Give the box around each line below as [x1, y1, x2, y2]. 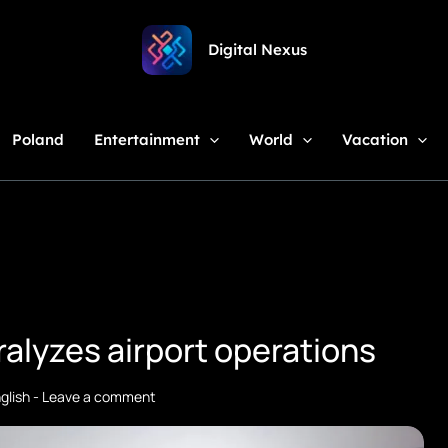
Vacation [341, 130, 408, 149]
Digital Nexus [207, 40, 307, 59]
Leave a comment [42, 387, 156, 406]
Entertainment [93, 130, 200, 149]
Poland [11, 130, 64, 149]
